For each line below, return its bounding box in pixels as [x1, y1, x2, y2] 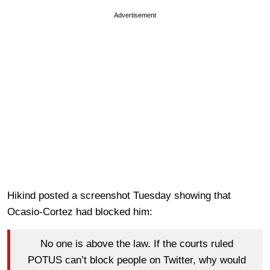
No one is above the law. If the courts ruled [40, 238, 233, 250]
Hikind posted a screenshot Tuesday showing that [7, 189, 231, 201]
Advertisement [114, 11, 156, 19]
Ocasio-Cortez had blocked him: [7, 206, 152, 218]
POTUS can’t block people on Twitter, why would [27, 254, 246, 266]
